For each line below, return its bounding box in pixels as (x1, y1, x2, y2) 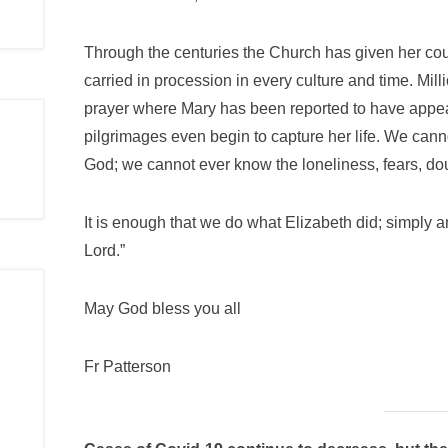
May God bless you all (84, 300, 241, 317)
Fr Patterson (84, 358, 171, 375)
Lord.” (84, 242, 125, 259)
